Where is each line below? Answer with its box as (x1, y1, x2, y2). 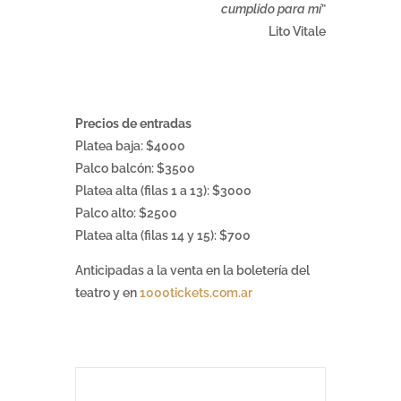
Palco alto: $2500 (75, 206, 177, 221)
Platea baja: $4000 (75, 139, 185, 154)
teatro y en (75, 286, 140, 301)
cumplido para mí (221, 2, 321, 17)
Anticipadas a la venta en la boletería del (75, 263, 310, 278)
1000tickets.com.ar (140, 286, 252, 301)
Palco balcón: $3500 (75, 161, 195, 176)
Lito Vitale (269, 24, 326, 39)
